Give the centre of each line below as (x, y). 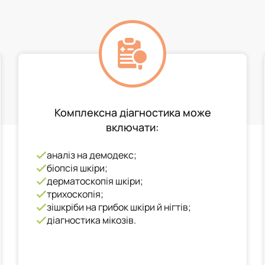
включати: (132, 127)
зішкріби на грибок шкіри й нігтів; (119, 207)
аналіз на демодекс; (91, 155)
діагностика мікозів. (91, 220)
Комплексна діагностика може (132, 112)
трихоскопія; (75, 194)
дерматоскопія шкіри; (95, 181)
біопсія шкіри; (77, 168)
